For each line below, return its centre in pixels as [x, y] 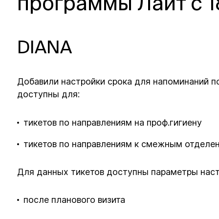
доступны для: [49, 94]
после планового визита [75, 200]
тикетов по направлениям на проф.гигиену [114, 122]
